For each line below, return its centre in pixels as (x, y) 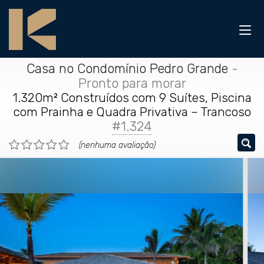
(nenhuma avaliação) (117, 145)
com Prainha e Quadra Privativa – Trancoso (132, 112)
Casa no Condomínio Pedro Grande (127, 69)
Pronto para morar (132, 83)
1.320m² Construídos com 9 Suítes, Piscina (132, 98)
